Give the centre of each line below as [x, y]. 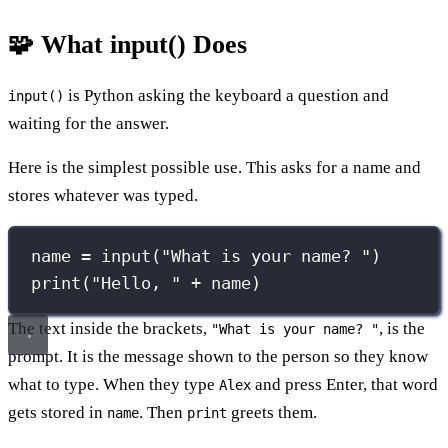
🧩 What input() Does [127, 44]
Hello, [136, 283]
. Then [163, 412]
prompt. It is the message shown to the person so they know [218, 356]
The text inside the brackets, [109, 328]
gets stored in [57, 412]
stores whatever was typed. [103, 195]
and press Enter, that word [344, 384]
